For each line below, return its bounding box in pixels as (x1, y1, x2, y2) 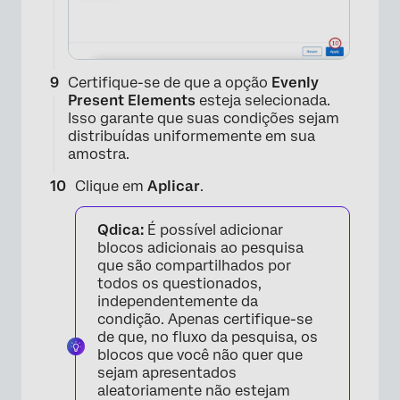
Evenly (271, 74, 319, 92)
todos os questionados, (97, 275, 262, 293)
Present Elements (68, 92, 196, 110)
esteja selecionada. (196, 92, 330, 110)
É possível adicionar (144, 221, 283, 239)
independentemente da (97, 293, 258, 311)
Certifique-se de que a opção (68, 74, 271, 92)
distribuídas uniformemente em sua (68, 128, 315, 146)
